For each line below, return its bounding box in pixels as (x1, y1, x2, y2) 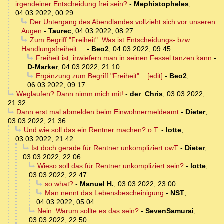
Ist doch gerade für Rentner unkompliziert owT (31, 144, 178, 152)
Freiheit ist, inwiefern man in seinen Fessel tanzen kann (35, 54, 212, 62)
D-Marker (27, 63, 58, 71)
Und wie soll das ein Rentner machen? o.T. (23, 126, 159, 134)
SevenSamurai (145, 207, 194, 215)
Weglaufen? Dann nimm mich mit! (16, 90, 123, 98)
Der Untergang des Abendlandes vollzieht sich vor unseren (29, 18, 215, 26)
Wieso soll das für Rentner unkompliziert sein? (37, 162, 184, 170)
